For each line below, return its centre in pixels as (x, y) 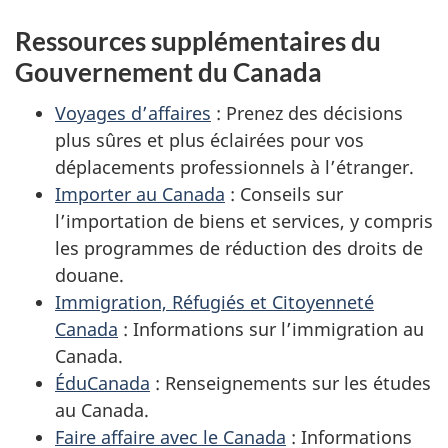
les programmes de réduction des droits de (239, 247)
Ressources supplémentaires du (198, 41)
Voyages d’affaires (133, 112)
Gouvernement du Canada (168, 72)
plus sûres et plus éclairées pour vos (209, 139)
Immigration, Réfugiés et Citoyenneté (214, 301)
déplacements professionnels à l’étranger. (237, 166)
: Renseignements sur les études (290, 382)
